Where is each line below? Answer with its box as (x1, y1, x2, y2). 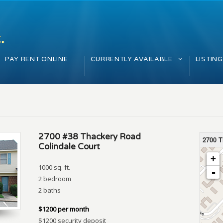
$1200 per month (38, 205, 89, 214)
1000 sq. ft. (38, 163, 70, 172)
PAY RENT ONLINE (4, 55, 68, 63)
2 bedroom (38, 174, 71, 183)
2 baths (38, 186, 61, 195)
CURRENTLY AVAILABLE (91, 55, 173, 63)
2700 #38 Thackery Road (38, 131, 141, 142)
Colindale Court (38, 141, 100, 152)
